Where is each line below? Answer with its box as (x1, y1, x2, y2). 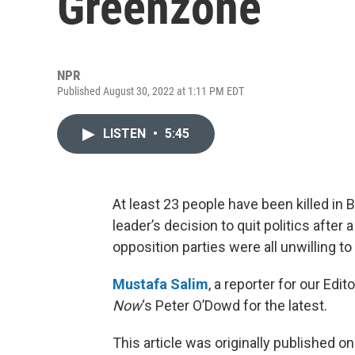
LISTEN (103, 126, 149, 141)
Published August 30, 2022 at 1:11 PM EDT (57, 85, 244, 97)
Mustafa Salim (113, 276, 208, 292)
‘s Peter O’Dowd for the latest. (142, 297, 327, 314)
